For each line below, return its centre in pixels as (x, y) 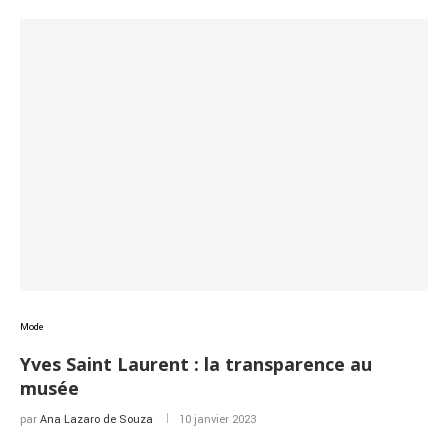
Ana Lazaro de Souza (96, 419)
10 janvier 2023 (217, 419)
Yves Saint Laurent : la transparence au (196, 364)
